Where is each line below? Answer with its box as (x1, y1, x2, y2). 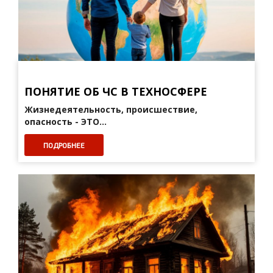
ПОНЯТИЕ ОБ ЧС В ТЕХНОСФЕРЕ (24, 84, 207, 99)
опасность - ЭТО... (24, 116, 107, 127)
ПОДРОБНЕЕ (43, 141, 85, 149)
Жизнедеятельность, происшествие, (24, 104, 197, 115)
